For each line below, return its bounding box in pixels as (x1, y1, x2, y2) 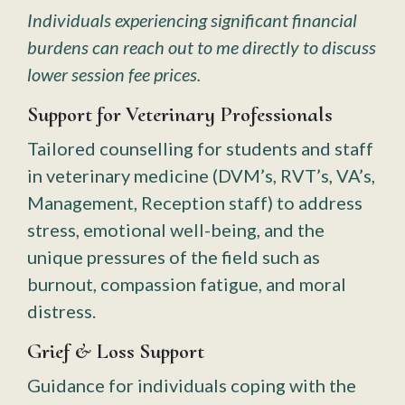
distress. (27, 300, 96, 322)
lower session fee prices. (27, 63, 201, 85)
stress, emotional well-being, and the (27, 219, 325, 240)
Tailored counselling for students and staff (27, 137, 373, 159)
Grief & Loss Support (27, 338, 204, 364)
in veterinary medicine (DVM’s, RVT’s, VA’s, (27, 165, 375, 186)
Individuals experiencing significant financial (27, 9, 357, 31)
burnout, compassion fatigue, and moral (27, 273, 346, 295)
